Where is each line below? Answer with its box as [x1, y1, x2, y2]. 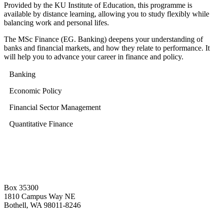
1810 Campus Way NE [4, 192, 75, 201]
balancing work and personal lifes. [4, 18, 109, 27]
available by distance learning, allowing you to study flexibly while [4, 10, 209, 18]
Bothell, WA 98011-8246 [4, 201, 81, 210]
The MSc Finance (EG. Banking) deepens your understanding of [4, 35, 203, 44]
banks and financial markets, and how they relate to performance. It [4, 44, 210, 53]
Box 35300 [4, 183, 38, 192]
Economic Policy [9, 87, 62, 95]
